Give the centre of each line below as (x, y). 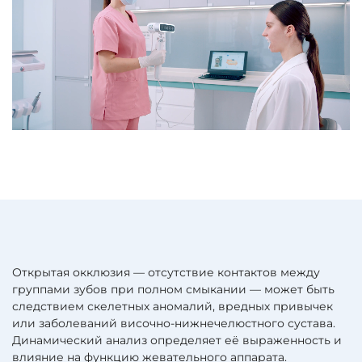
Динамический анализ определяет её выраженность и (177, 340)
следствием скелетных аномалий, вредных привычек (173, 306)
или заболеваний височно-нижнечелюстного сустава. (174, 323)
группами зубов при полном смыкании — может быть (173, 289)
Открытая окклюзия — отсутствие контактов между (166, 272)
